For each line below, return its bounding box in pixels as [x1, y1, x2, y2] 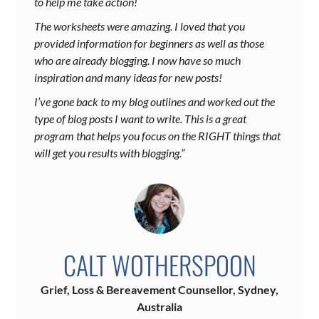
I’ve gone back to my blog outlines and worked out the [34, 95, 275, 109]
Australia [137, 300, 182, 314]
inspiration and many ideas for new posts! [34, 70, 222, 85]
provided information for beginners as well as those [34, 36, 264, 51]
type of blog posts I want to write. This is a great [34, 112, 246, 126]
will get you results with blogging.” [34, 146, 184, 160]
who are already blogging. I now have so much [34, 53, 241, 68]
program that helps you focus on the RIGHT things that [34, 129, 281, 143]
